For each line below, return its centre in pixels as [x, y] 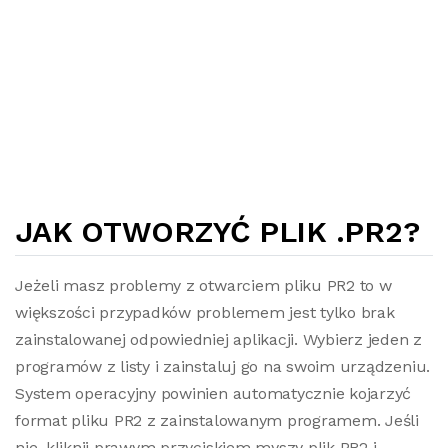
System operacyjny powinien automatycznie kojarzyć [213, 393]
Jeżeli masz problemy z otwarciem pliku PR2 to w [203, 285]
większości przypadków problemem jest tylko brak [205, 312]
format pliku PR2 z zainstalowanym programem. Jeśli [217, 420]
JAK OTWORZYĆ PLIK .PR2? [217, 231]
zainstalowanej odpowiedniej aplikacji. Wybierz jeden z [219, 339]
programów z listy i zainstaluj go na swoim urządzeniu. [223, 366]
